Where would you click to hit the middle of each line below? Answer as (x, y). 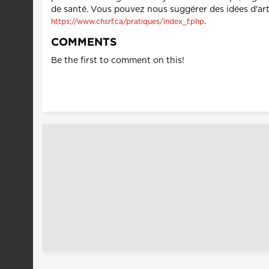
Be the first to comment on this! (118, 60)
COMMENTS (84, 42)
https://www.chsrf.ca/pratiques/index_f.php (128, 21)
